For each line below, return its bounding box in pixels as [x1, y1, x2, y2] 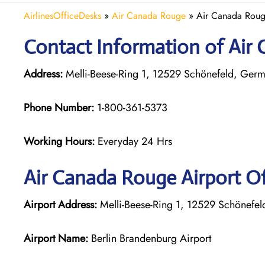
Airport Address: [24, 196, 97, 212]
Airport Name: [24, 230, 88, 246]
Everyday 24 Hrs [98, 133, 172, 149]
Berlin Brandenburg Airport [88, 230, 211, 246]
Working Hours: [24, 133, 98, 149]
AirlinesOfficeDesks [24, 8, 101, 22]
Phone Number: [24, 99, 94, 115]
